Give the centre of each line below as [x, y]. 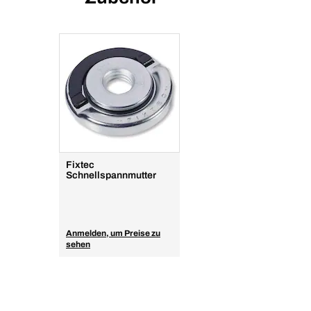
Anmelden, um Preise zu [113, 233]
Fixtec [80, 165]
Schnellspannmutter [111, 175]
